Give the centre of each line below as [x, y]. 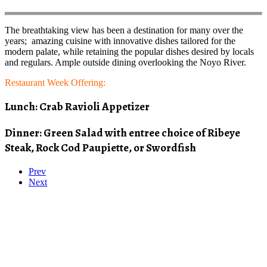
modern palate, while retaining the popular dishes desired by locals [129, 51]
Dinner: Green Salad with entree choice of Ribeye [122, 133]
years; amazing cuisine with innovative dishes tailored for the [120, 41]
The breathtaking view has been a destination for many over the [124, 30]
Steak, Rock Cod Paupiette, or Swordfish [100, 148]
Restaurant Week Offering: [55, 82]
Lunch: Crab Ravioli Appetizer [77, 107]
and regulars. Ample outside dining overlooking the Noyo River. [127, 62]
